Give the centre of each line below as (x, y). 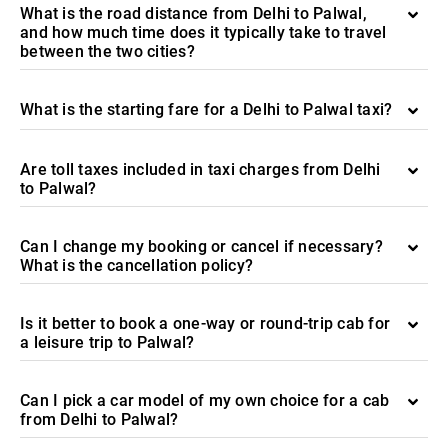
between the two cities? (107, 51)
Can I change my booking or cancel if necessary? (201, 246)
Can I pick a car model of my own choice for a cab (205, 400)
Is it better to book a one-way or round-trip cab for (205, 323)
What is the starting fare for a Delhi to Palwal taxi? (206, 109)
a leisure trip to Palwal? (107, 342)
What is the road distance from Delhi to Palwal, (193, 13)
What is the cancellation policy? (136, 265)
